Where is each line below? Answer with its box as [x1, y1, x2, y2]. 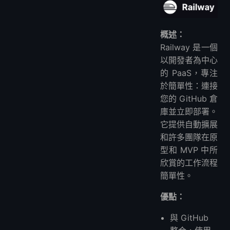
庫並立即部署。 [160, 106, 218, 117]
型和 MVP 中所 [160, 144, 218, 155]
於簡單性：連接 [160, 80, 218, 91]
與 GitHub [170, 212, 209, 223]
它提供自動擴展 [160, 119, 218, 129]
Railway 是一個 [160, 42, 218, 52]
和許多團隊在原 [160, 131, 218, 142]
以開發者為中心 [160, 54, 218, 65]
